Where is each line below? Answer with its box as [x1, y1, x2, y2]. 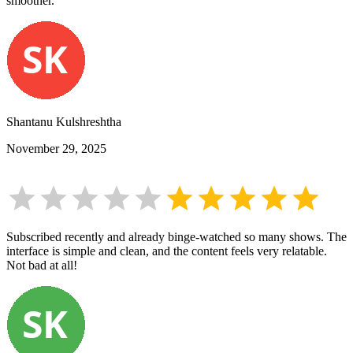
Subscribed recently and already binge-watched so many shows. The [6, 230, 347, 244]
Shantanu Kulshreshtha [6, 115, 121, 129]
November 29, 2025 [6, 142, 106, 156]
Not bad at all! [6, 258, 77, 273]
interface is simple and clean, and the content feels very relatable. [6, 244, 327, 258]
